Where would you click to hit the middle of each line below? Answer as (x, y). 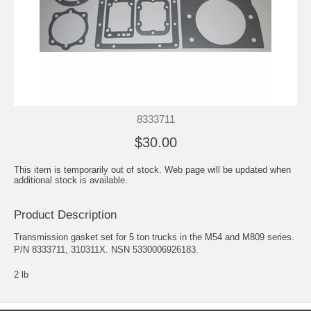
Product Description (65, 215)
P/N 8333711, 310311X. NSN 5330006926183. (106, 249)
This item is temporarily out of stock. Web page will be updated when (152, 169)
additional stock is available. (71, 180)
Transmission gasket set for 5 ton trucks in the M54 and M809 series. (154, 237)
